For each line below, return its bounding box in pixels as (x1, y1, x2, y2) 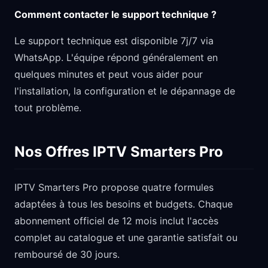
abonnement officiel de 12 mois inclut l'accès (14, 215, 218, 227)
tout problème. (14, 102, 81, 114)
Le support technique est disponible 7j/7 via (14, 35, 214, 47)
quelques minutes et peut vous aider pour (14, 68, 203, 80)
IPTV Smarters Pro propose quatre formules (14, 181, 214, 193)
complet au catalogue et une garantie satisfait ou (14, 232, 237, 243)
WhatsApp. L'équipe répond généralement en (14, 51, 218, 63)
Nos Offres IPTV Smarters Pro (14, 143, 223, 160)
